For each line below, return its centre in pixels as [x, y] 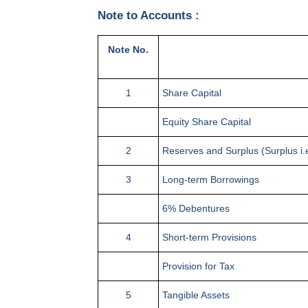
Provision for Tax [198, 266]
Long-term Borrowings [211, 180]
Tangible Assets [196, 295]
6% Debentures [196, 209]
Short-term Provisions [209, 238]
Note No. [128, 50]
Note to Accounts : [148, 16]
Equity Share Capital [207, 122]
